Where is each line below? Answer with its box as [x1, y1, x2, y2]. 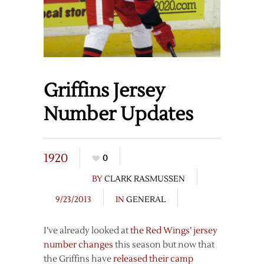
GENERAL [126, 194, 166, 206]
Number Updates [44, 102, 193, 127]
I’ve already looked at [44, 225, 130, 237]
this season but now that [113, 239, 214, 251]
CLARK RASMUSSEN [104, 174, 185, 185]
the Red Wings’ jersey [130, 225, 217, 237]
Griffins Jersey [44, 78, 165, 103]
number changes [44, 239, 113, 251]
